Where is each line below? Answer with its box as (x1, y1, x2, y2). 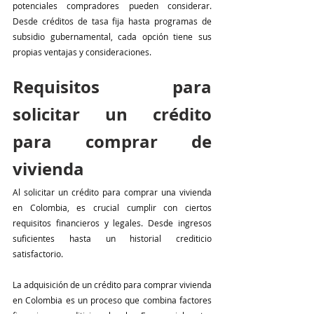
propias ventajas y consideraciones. (13, 46, 153, 58)
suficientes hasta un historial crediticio (13, 233, 212, 245)
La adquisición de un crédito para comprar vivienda (13, 279, 212, 291)
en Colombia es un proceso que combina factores (13, 294, 212, 306)
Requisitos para (13, 75, 212, 100)
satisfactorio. (13, 248, 63, 260)
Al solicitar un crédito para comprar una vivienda (13, 186, 212, 198)
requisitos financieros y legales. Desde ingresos (13, 217, 212, 229)
